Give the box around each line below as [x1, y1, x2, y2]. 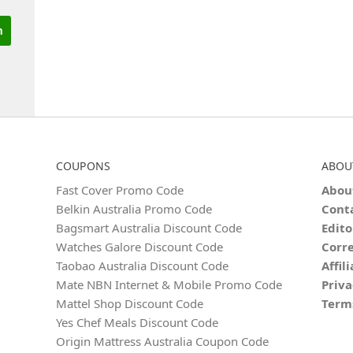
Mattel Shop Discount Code [56, 295, 204, 311]
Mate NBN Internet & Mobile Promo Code [56, 277, 283, 292]
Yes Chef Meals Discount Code [56, 314, 219, 330]
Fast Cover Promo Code [56, 182, 184, 198]
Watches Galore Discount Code [56, 239, 224, 255]
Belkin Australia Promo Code [56, 201, 213, 217]
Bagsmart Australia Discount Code [56, 220, 243, 236]
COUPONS [56, 158, 111, 173]
